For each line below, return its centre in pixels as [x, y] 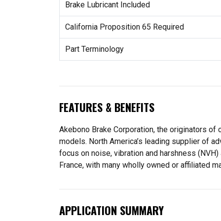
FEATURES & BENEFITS [107, 107]
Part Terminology [94, 49]
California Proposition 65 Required [124, 27]
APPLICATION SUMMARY [111, 210]
